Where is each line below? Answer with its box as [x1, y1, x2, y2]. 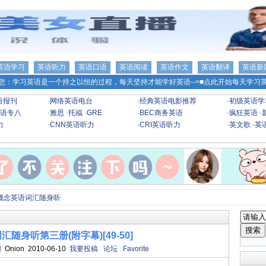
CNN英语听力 [50, 121, 94, 129]
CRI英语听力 [140, 121, 180, 129]
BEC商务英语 [140, 109, 183, 117]
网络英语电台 [50, 97, 93, 105]
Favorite [123, 245, 149, 253]
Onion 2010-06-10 [1, 245, 69, 253]
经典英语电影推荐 [140, 97, 197, 105]
